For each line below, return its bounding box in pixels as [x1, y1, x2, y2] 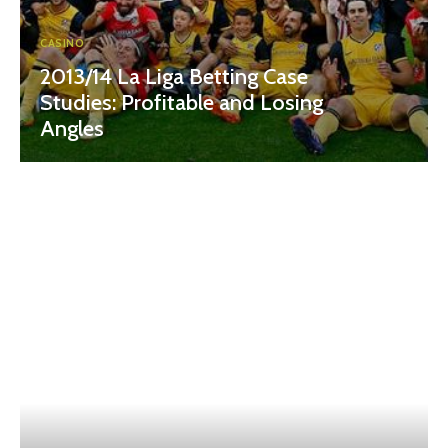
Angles [40, 115, 104, 143]
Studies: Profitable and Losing [40, 89, 323, 117]
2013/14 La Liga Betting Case [40, 63, 308, 91]
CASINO [40, 36, 84, 51]
